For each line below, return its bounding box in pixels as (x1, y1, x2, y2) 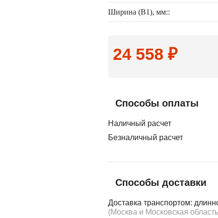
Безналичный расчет (108, 133, 183, 142)
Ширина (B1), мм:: (108, 8, 170, 16)
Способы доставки (115, 177, 206, 188)
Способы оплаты (115, 98, 199, 109)
